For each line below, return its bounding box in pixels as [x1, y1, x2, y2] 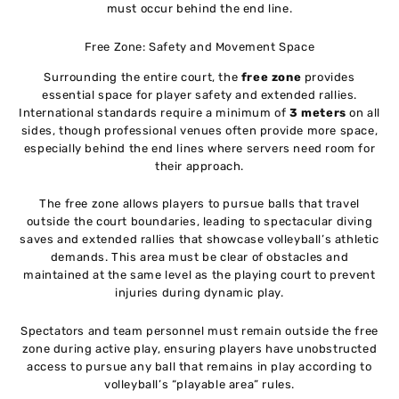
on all [346, 105, 381, 119]
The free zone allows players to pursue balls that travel [39, 197, 360, 211]
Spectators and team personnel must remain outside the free [20, 324, 379, 338]
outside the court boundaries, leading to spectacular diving [26, 215, 373, 229]
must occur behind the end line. [106, 2, 293, 16]
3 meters [289, 105, 346, 119]
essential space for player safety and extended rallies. [41, 87, 357, 102]
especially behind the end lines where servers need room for [23, 141, 376, 155]
